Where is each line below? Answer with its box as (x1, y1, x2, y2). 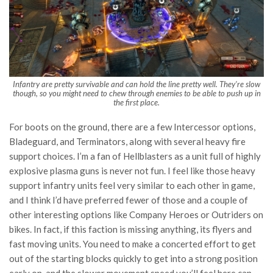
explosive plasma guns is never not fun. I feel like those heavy (9, 165, 255, 177)
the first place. (113, 97, 160, 108)
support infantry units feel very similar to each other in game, (9, 180, 255, 191)
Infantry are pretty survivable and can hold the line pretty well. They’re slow (13, 79, 260, 90)
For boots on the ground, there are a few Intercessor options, (9, 121, 255, 133)
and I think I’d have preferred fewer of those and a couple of (9, 194, 248, 206)
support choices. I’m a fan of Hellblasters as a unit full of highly (9, 151, 261, 162)
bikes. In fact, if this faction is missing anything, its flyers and (9, 224, 252, 235)
